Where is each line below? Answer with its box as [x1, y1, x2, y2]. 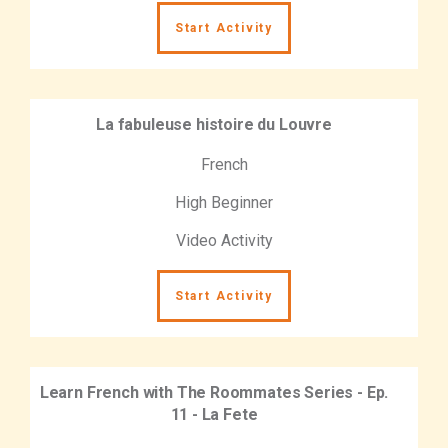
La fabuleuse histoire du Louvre [96, 114, 332, 134]
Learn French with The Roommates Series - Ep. [39, 382, 389, 402]
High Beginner [175, 192, 273, 212]
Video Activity [175, 230, 273, 250]
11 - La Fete [170, 404, 258, 424]
